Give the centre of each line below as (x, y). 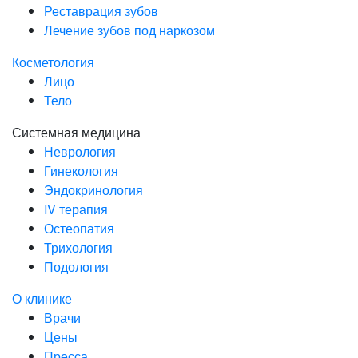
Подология (76, 267)
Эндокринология (93, 190)
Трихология (78, 248)
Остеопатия (79, 229)
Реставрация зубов (101, 11)
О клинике (42, 299)
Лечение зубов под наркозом (129, 30)
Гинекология (81, 171)
